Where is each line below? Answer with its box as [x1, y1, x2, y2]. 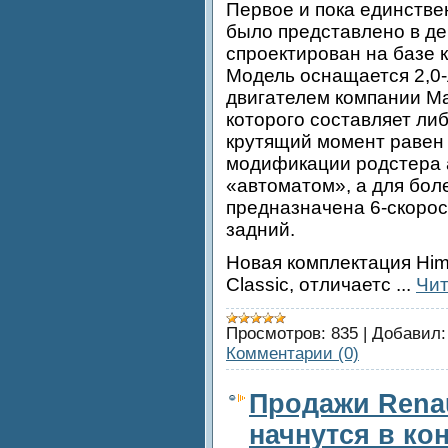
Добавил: [372, 324, 446, 344]
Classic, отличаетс [226, 273, 396, 295]
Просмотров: [226, 324, 326, 344]
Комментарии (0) [226, 344, 359, 364]
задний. [226, 218, 295, 240]
